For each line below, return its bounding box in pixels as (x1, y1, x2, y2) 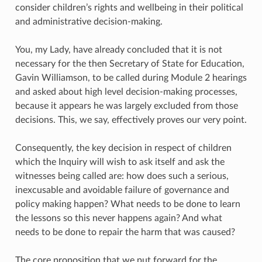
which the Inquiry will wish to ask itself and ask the (15, 157, 225, 167)
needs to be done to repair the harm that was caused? (15, 227, 235, 237)
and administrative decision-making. (15, 16, 163, 26)
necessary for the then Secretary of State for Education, (15, 58, 244, 68)
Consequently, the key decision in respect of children (15, 143, 232, 153)
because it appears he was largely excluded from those (15, 101, 238, 111)
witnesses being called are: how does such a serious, (15, 171, 229, 181)
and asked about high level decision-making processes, (15, 87, 237, 96)
